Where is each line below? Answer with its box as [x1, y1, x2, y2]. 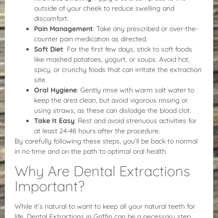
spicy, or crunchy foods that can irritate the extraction [34, 65, 201, 74]
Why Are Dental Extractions [15, 162, 190, 180]
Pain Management [34, 24, 93, 34]
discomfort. [34, 14, 69, 23]
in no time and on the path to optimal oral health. [15, 147, 167, 156]
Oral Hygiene [34, 86, 77, 95]
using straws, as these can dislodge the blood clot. [34, 106, 191, 115]
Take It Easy [34, 116, 74, 126]
